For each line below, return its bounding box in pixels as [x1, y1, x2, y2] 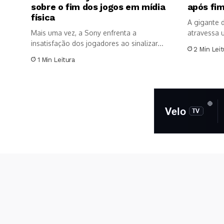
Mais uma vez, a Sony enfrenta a [31, 28, 136, 37]
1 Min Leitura [37, 55, 75, 63]
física [31, 11, 55, 22]
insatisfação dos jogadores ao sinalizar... [31, 38, 163, 47]
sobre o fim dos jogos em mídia [31, 1, 165, 12]
